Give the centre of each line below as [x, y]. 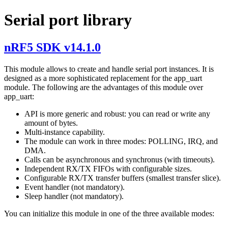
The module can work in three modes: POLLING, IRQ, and [121, 141]
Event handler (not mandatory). [75, 187]
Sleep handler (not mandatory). [74, 196]
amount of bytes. [51, 123]
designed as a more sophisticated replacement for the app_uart [103, 78]
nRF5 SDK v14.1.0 [52, 47]
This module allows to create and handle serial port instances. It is [109, 69]
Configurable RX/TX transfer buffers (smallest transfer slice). [123, 178]
